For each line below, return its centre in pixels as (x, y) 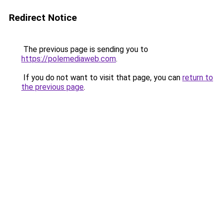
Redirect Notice (43, 18)
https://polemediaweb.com (69, 59)
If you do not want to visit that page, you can (102, 78)
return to (198, 78)
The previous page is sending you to (85, 49)
